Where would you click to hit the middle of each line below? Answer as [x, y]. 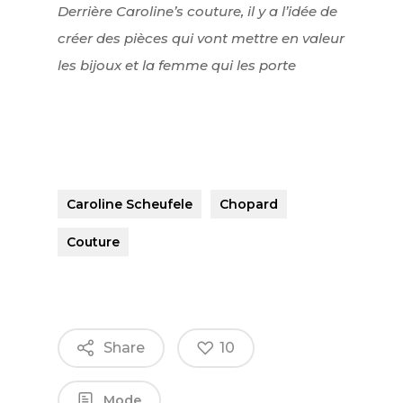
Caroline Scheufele [130, 204]
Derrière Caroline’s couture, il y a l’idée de [197, 12]
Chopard [249, 204]
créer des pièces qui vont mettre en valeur [201, 39]
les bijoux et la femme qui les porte [177, 66]
